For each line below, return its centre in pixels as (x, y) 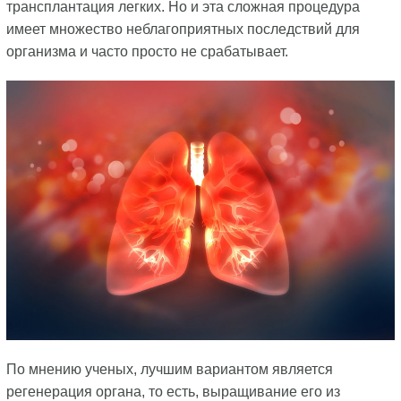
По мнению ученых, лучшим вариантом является (169, 369)
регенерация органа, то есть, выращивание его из (173, 391)
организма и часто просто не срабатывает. (149, 51)
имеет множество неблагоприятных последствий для (183, 29)
